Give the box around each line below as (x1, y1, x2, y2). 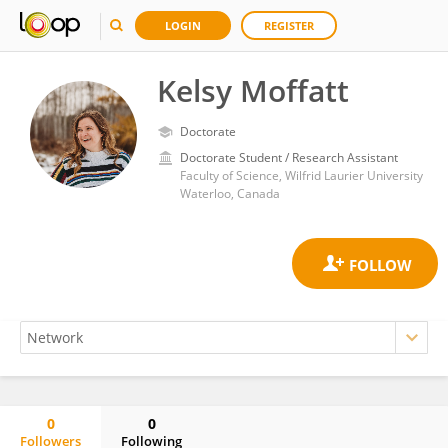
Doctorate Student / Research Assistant (180, 149, 398, 166)
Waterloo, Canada (180, 185, 280, 202)
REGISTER (264, 18, 314, 33)
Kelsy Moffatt (157, 70, 349, 111)
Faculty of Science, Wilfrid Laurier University (180, 167, 423, 184)
